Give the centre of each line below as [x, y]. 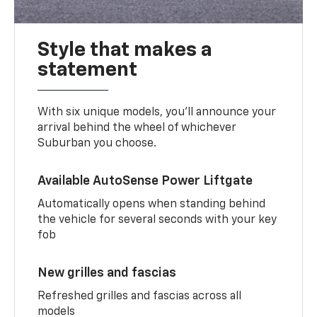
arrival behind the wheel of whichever [137, 128]
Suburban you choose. [97, 143]
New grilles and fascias [107, 273]
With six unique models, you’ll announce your [157, 112]
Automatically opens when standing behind [152, 204]
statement [88, 70]
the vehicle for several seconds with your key [157, 220]
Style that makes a [125, 50]
